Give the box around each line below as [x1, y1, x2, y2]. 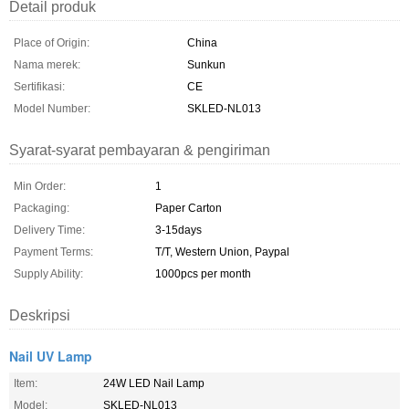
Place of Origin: [14, 37, 89, 49]
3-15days [155, 224, 202, 236]
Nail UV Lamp [9, 347, 92, 365]
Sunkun [187, 58, 225, 71]
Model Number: [14, 102, 90, 115]
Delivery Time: [14, 224, 85, 236]
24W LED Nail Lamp [103, 377, 204, 390]
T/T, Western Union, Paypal [155, 246, 289, 258]
